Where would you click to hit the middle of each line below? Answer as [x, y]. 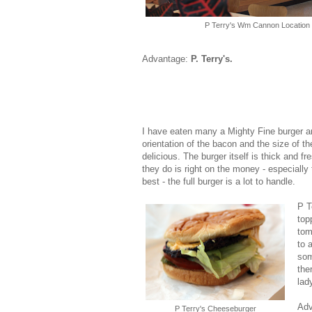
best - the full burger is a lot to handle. [219, 181]
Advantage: [166, 58]
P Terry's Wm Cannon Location [257, 25]
